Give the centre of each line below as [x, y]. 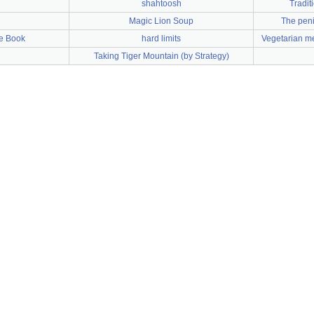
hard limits [161, 39]
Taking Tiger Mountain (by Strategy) [161, 56]
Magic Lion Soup [161, 21]
